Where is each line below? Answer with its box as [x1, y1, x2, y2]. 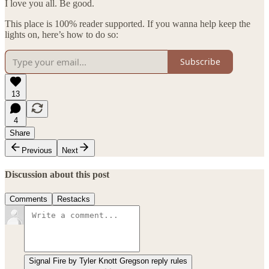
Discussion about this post [5, 169, 109, 180]
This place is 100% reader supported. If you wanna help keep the [5, 18, 250, 29]
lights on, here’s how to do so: [5, 29, 118, 40]
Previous [22, 145, 52, 155]
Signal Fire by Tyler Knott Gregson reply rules [29, 256, 187, 266]
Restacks [57, 195, 90, 204]
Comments [10, 195, 47, 204]
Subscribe [180, 56, 220, 67]
